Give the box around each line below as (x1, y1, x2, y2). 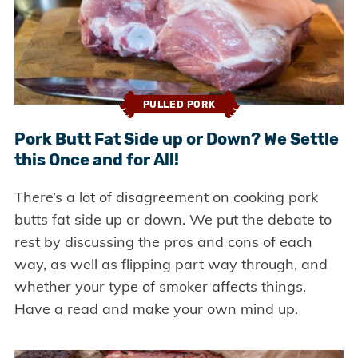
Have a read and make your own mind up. (14, 299, 298, 318)
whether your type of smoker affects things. (14, 276, 306, 296)
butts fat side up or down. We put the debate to (14, 209, 332, 229)
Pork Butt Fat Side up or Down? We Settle (14, 129, 339, 149)
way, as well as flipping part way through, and (14, 254, 328, 273)
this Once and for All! (14, 149, 179, 169)
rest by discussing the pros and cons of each (14, 232, 312, 251)
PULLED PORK (142, 99, 216, 111)
